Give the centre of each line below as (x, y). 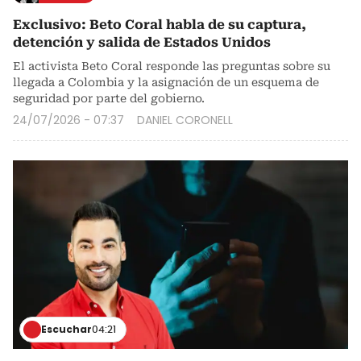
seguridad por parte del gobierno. (109, 98)
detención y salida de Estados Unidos (142, 42)
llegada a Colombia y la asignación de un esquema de (166, 82)
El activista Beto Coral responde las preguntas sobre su (172, 66)
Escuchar (66, 330)
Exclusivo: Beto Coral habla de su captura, (160, 24)
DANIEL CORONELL (185, 120)
